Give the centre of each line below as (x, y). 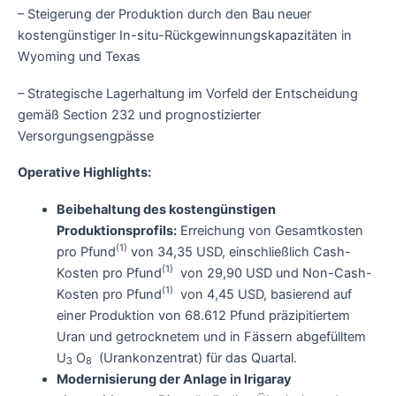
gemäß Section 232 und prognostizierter (139, 114)
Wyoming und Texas (79, 57)
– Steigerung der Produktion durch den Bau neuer (164, 15)
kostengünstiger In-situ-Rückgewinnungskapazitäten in (185, 36)
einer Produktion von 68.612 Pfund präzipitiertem (203, 315)
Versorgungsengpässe (86, 136)
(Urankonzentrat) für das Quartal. (194, 358)
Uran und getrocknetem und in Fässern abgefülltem (211, 336)
